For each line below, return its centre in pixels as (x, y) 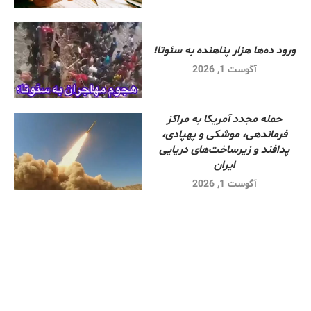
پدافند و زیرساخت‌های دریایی (225, 150)
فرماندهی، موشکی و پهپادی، (224, 134)
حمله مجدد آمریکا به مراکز (225, 119)
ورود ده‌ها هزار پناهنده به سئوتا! (224, 50)
